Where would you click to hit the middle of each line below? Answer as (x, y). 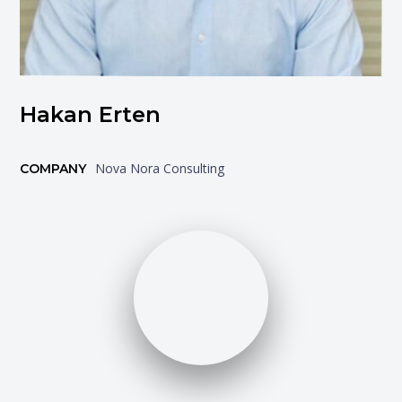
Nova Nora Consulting (160, 169)
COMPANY (53, 169)
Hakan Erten (91, 115)
